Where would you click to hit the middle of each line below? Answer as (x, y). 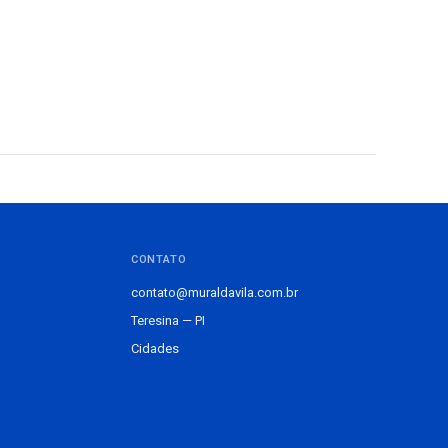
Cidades (154, 348)
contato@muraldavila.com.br (214, 292)
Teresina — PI (167, 320)
